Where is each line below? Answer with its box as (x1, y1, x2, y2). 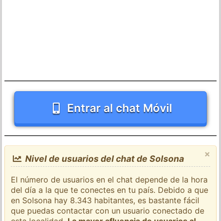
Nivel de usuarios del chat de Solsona (23, 153, 184, 164)
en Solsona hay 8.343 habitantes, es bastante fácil (11, 195, 200, 205)
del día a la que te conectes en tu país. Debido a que (11, 184, 209, 195)
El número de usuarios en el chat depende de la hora (11, 174, 208, 184)
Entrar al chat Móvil (67, 101, 173, 114)
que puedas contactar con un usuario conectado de (11, 205, 205, 216)
